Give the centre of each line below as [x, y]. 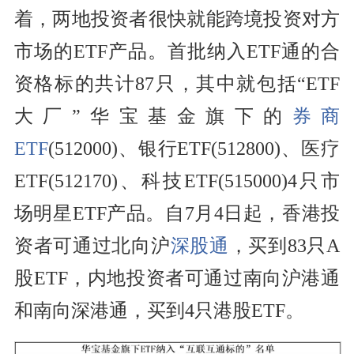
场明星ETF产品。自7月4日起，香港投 [177, 214]
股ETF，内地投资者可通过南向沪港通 [177, 279]
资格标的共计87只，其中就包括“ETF [177, 84]
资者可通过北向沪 [92, 246]
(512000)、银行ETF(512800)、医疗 [194, 149]
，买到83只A [284, 246]
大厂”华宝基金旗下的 [153, 117]
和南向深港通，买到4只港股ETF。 [159, 311]
